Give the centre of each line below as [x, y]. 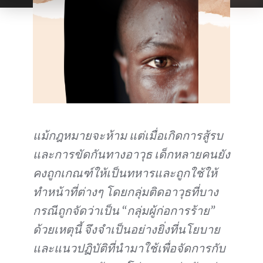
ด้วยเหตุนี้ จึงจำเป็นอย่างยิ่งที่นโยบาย [127, 230]
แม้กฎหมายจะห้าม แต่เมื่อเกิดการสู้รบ [128, 136]
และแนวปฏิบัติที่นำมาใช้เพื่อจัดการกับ [129, 248]
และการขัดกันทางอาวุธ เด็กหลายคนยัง [131, 154]
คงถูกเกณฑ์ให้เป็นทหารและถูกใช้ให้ [125, 173]
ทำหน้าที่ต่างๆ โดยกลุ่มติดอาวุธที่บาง [126, 192]
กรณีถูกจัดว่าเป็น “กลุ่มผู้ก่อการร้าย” [124, 211]
